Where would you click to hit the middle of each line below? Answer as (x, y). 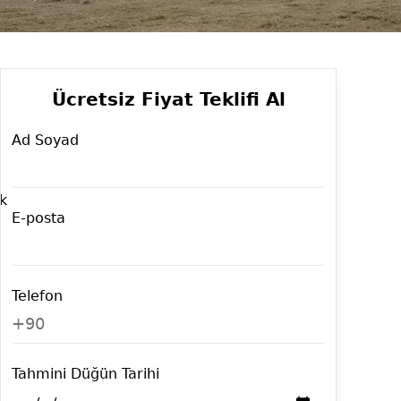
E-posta (38, 218)
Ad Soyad (45, 140)
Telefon (37, 296)
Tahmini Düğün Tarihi (85, 374)
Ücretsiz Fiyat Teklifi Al (168, 99)
